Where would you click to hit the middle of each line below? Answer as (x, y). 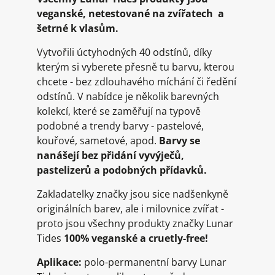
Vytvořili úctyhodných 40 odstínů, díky (124, 52)
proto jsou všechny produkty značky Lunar (135, 223)
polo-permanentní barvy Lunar (155, 262)
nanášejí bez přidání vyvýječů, (110, 155)
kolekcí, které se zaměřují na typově (119, 111)
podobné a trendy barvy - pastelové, (120, 126)
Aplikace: (60, 262)
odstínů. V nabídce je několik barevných (128, 96)
